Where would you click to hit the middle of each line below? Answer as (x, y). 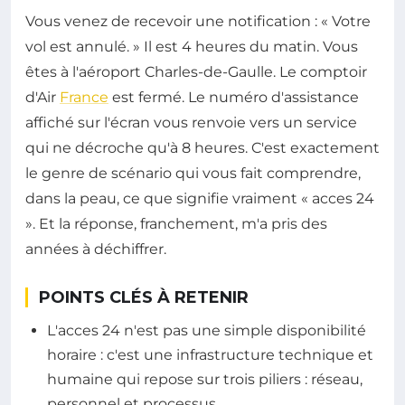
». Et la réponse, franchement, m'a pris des (176, 224)
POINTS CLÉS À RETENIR (144, 297)
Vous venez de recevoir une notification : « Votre (198, 21)
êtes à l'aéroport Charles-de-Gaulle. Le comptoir (196, 72)
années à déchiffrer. (96, 249)
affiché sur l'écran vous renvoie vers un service (191, 122)
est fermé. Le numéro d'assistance (234, 97)
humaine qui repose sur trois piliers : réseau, (205, 379)
